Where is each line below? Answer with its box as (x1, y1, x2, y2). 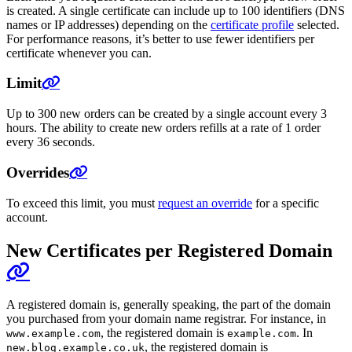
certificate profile (211, 17, 294, 31)
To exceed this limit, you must (6, 196, 158, 210)
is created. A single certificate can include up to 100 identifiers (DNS (6, 3, 345, 17)
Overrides (6, 163, 69, 181)
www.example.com (6, 328, 101, 340)
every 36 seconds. (6, 135, 95, 149)
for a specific (252, 196, 319, 210)
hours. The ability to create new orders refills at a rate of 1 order (6, 121, 321, 135)
